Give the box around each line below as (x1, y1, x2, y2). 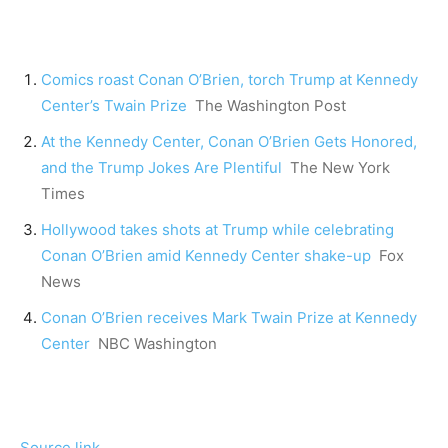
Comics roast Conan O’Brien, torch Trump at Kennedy (41, 70, 418, 90)
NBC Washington (98, 334, 217, 354)
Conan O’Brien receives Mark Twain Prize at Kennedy (41, 308, 417, 328)
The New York (290, 158, 390, 178)
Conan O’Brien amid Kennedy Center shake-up (41, 246, 371, 266)
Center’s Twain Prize (41, 96, 187, 116)
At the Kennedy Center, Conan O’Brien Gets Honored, (41, 132, 417, 152)
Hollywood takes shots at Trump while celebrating (41, 220, 394, 240)
